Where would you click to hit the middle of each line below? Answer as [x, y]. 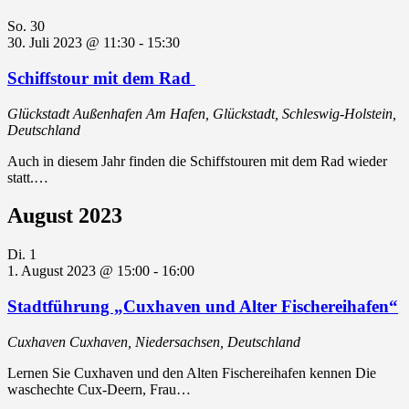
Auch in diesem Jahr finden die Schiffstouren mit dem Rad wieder [197, 161]
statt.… [28, 177]
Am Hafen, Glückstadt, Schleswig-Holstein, [271, 113]
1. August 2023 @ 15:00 [79, 271]
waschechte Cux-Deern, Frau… [99, 389]
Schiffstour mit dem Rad [101, 78]
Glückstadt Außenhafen [77, 113]
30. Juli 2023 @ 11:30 [71, 43]
